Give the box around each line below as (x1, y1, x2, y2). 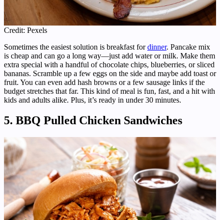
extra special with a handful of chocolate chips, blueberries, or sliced (4, 60, 215, 69)
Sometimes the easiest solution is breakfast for (4, 42, 147, 51)
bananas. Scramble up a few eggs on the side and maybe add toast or (4, 69, 216, 78)
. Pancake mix (166, 42, 210, 51)
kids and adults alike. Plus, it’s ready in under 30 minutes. (4, 95, 181, 104)
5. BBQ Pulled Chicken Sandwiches (4, 114, 182, 127)
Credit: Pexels (4, 26, 47, 34)
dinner (147, 42, 166, 51)
